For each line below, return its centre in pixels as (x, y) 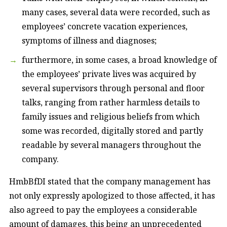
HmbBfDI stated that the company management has (110, 181)
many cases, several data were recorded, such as (116, 12)
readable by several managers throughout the (111, 145)
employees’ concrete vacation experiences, (105, 26)
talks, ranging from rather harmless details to (111, 102)
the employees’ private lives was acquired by (109, 74)
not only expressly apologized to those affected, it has (112, 195)
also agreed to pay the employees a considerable (103, 210)
